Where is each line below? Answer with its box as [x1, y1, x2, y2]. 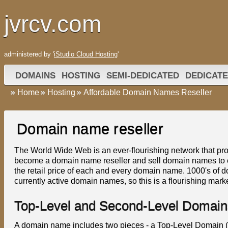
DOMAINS [15, 71, 55, 80]
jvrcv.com [4, 11, 101, 37]
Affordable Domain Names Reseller [83, 88, 212, 97]
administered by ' [4, 50, 54, 58]
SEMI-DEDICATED [106, 71, 179, 80]
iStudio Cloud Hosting [54, 50, 118, 58]
